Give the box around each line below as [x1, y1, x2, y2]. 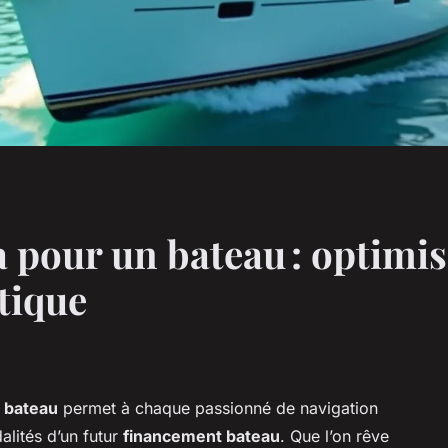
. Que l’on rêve [280, 425, 389, 446]
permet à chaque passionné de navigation [58, 397, 378, 418]
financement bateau [123, 425, 280, 446]
